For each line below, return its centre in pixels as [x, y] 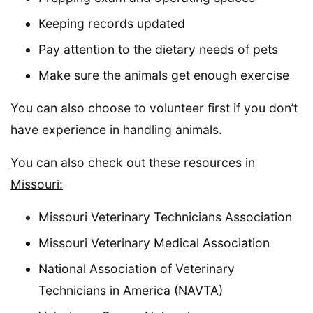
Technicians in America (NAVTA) [131, 290]
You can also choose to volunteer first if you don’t [154, 108]
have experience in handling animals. [116, 129]
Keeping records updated [112, 23]
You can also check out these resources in [133, 162]
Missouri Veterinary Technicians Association [165, 217]
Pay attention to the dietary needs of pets [158, 49]
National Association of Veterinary [137, 268]
